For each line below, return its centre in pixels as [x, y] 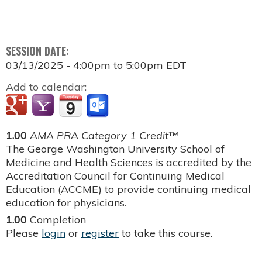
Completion [58, 219]
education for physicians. [66, 202]
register [100, 233]
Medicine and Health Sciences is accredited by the [129, 162]
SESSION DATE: [39, 51]
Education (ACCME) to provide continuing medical [128, 189]
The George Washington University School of [115, 149]
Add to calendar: [48, 87]
